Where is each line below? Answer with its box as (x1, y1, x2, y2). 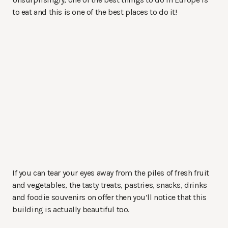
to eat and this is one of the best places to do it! (12, 7, 177, 17)
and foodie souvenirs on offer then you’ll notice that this (12, 192, 207, 202)
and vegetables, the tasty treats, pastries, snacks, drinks (12, 180, 207, 190)
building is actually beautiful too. (12, 204, 130, 214)
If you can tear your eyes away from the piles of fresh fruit (12, 167, 210, 178)
